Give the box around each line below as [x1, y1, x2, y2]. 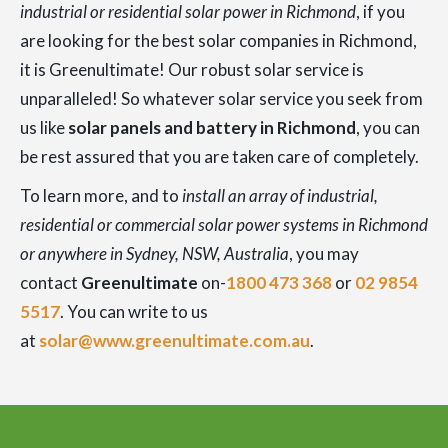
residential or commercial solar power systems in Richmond [20, 214, 428, 236]
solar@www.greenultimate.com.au [39, 330, 310, 352]
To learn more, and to [20, 185, 182, 207]
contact [20, 272, 81, 294]
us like [20, 117, 68, 139]
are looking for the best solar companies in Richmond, [20, 30, 417, 52]
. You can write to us [60, 301, 208, 323]
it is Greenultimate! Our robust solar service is [20, 59, 364, 81]
